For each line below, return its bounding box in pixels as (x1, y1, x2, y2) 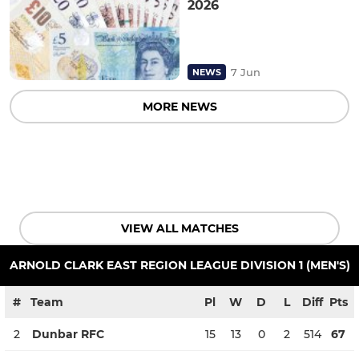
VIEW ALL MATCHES (120, 220, 239, 236)
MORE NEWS (142, 99, 217, 114)
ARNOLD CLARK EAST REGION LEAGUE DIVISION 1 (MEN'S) (9, 257, 350, 272)
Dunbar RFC (32, 326, 104, 341)
